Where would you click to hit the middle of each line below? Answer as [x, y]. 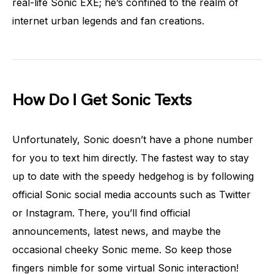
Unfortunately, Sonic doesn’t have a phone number [133, 139]
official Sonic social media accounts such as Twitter [131, 194]
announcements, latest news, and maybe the [117, 231]
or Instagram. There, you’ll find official [101, 213]
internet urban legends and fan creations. [108, 20]
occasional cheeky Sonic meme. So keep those [122, 249]
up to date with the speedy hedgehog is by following [133, 176]
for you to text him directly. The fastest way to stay [131, 157]
